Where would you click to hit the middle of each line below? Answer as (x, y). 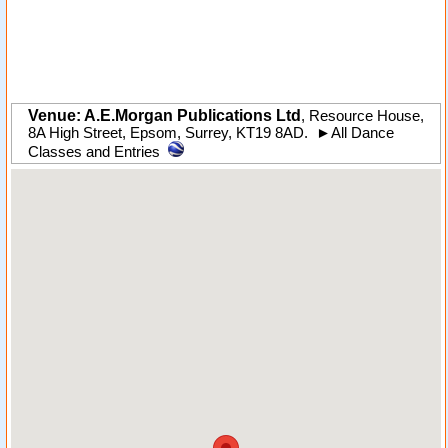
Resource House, (366, 116)
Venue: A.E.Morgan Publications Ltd (164, 115)
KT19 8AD (270, 133)
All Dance (362, 133)
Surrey (206, 133)
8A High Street (75, 133)
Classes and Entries (94, 152)
